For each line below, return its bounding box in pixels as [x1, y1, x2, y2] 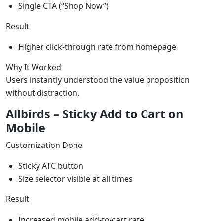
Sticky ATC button [18, 160, 83, 171]
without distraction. [6, 87, 79, 98]
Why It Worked [6, 61, 61, 73]
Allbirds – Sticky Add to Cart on [6, 106, 183, 122]
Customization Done [6, 139, 82, 150]
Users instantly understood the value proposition [6, 74, 190, 85]
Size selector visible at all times [18, 173, 133, 184]
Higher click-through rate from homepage [18, 41, 176, 52]
